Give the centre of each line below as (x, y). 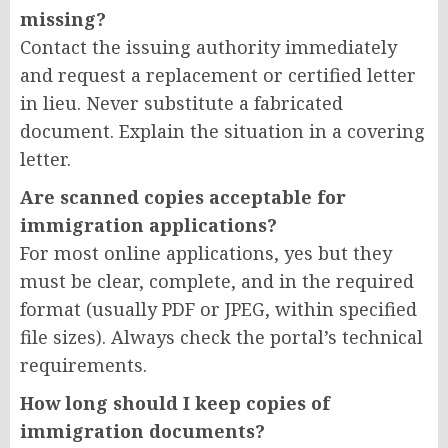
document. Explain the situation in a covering (222, 130)
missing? (63, 18)
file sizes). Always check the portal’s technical (221, 336)
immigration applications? (148, 224)
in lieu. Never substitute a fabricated (181, 102)
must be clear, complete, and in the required (217, 280)
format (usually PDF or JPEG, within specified (218, 308)
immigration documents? (142, 430)
